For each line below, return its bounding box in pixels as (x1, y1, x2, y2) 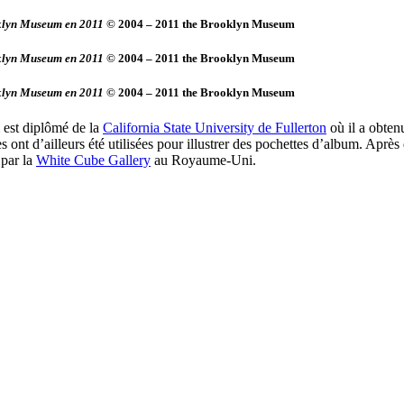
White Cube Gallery (36, 152, 151, 169)
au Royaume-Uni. (151, 152, 256, 169)
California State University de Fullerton (103, 120, 326, 136)
